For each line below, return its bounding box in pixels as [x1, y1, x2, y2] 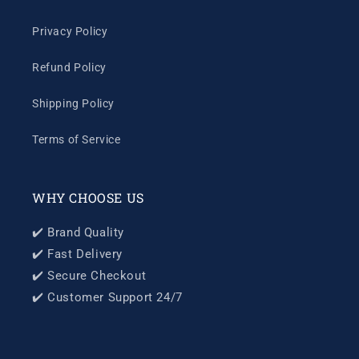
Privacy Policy [32, 25, 108, 38]
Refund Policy [32, 61, 107, 74]
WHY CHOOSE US [32, 189, 144, 206]
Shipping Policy [32, 97, 115, 110]
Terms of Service [32, 133, 121, 146]
